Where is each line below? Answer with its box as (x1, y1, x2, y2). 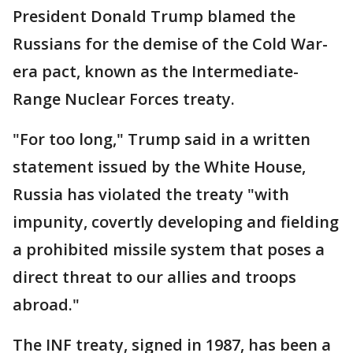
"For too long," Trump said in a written (13, 128, 310, 150)
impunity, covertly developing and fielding (13, 211, 339, 233)
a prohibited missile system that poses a (13, 239, 325, 261)
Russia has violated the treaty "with (13, 184, 289, 206)
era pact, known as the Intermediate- (13, 61, 299, 83)
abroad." (13, 294, 80, 316)
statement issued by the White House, (13, 156, 306, 178)
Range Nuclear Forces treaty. (13, 88, 235, 110)
